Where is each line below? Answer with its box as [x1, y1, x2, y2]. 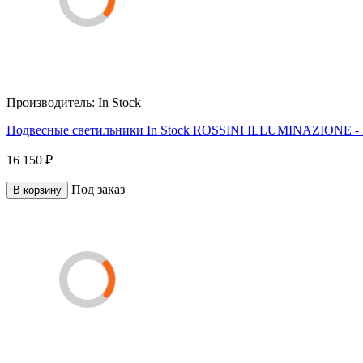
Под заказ [71, 181, 125, 196]
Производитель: [6, 95, 98, 109]
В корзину [13, 183, 62, 196]
